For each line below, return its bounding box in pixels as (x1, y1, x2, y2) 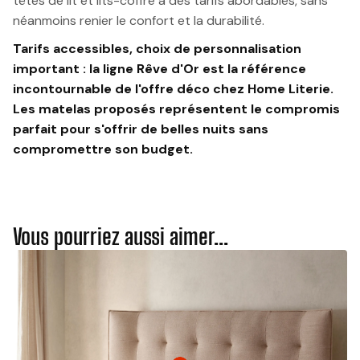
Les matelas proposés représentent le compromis (13, 100, 340, 117)
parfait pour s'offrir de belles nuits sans (13, 120, 268, 137)
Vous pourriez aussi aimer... (13, 222, 228, 250)
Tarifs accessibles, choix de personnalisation (13, 39, 301, 57)
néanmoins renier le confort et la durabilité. (13, 11, 264, 29)
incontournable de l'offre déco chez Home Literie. (13, 80, 333, 97)
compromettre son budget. (13, 140, 193, 157)
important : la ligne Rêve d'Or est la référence (13, 59, 306, 77)
